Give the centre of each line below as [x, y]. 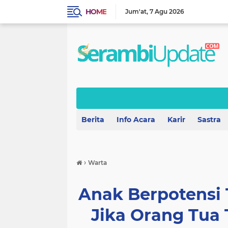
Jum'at [136, 11]
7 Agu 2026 [167, 11]
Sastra [209, 120]
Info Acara [136, 120]
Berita [93, 120]
